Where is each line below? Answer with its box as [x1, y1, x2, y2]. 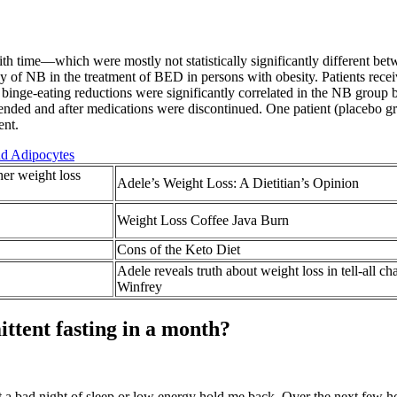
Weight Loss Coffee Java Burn [117, 213, 289, 229]
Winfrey [117, 279, 162, 295]
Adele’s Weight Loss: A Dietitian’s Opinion [117, 175, 359, 191]
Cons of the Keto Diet [117, 242, 240, 258]
